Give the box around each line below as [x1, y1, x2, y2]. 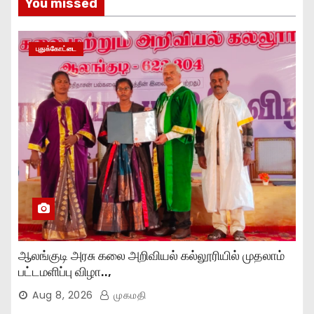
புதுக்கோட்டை [36, 43, 76, 54]
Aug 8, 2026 [32, 287, 93, 302]
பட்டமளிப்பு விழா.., [18, 264, 111, 280]
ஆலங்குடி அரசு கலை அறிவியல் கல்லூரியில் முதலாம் [18, 247, 285, 264]
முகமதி [110, 287, 146, 302]
